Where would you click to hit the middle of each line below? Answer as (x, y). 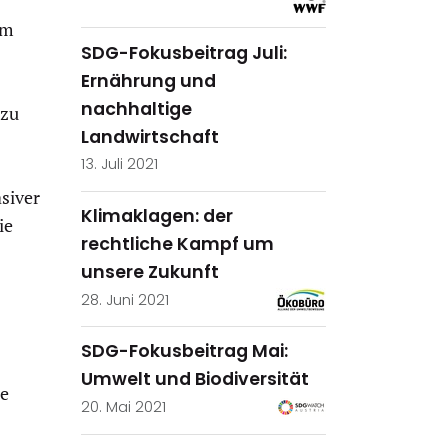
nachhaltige (136, 108)
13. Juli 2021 (119, 164)
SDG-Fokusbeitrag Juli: (184, 52)
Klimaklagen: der (157, 215)
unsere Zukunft (150, 271)
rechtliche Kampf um (177, 243)
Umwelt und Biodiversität (195, 379)
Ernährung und (148, 80)
